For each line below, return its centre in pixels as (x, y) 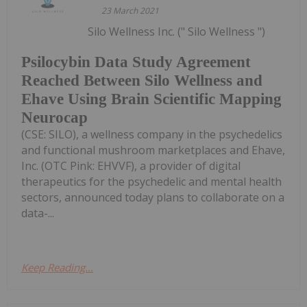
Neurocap (54, 118)
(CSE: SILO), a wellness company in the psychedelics (152, 135)
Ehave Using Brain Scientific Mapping (151, 99)
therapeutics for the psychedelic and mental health (151, 182)
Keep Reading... (57, 268)
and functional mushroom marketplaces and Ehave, (153, 150)
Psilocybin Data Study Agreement (136, 62)
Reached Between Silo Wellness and (142, 81)
